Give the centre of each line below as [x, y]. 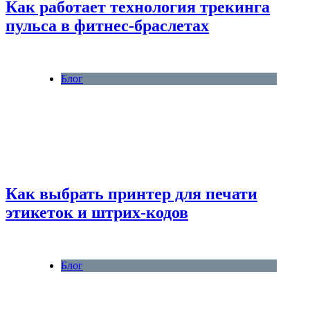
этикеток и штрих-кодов [97, 212]
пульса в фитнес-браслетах [107, 26]
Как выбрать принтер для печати [131, 194]
